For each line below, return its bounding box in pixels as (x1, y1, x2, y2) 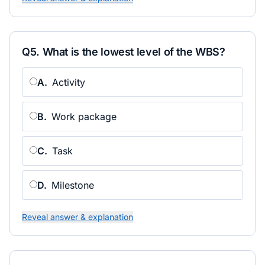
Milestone (51, 179, 94, 191)
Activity (52, 76, 85, 88)
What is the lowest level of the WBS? (42, 46, 225, 58)
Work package (51, 111, 117, 122)
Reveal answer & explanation (22, 212, 133, 222)
